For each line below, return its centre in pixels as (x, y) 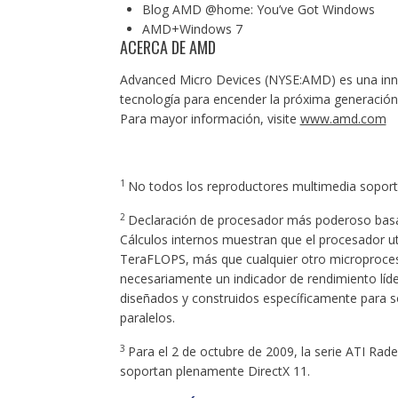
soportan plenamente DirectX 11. (215, 371)
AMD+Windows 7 (192, 29)
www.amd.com (343, 119)
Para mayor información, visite (210, 119)
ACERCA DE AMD (167, 47)
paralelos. (147, 318)
